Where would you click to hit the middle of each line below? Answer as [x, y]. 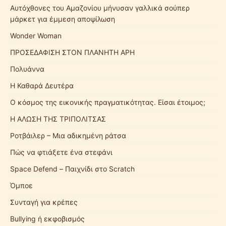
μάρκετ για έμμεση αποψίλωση [63, 19]
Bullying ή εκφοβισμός [47, 218]
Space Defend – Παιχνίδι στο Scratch [72, 168]
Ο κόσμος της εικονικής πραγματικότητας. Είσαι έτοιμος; [108, 102]
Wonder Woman [36, 35]
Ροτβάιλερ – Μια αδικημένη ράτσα [68, 135]
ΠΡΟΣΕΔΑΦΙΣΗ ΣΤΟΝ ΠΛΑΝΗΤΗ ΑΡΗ [72, 52]
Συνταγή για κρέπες [44, 202]
